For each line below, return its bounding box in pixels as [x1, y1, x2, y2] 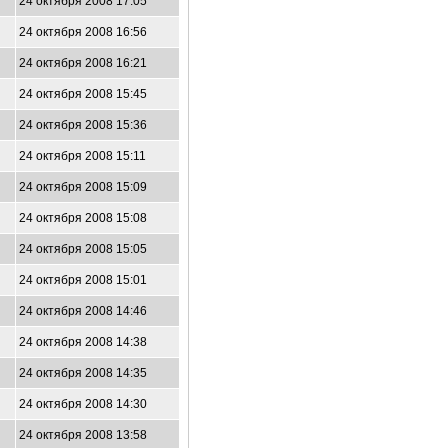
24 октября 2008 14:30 [19, 397, 147, 411]
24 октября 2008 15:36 [19, 118, 147, 132]
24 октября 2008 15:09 [19, 180, 147, 194]
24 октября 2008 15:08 [19, 211, 147, 225]
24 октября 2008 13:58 [19, 428, 147, 442]
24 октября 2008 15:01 [19, 273, 147, 287]
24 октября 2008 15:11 [19, 149, 146, 163]
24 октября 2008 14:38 [19, 335, 147, 349]
